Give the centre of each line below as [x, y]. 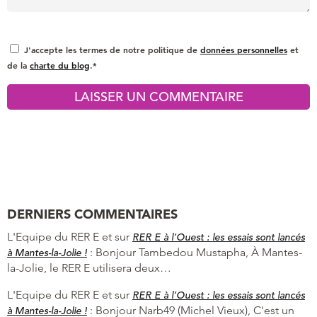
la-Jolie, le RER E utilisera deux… [89, 267]
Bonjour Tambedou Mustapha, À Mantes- [199, 252]
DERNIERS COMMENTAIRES [92, 214]
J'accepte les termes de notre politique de [112, 49]
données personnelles [244, 49]
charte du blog [60, 65]
